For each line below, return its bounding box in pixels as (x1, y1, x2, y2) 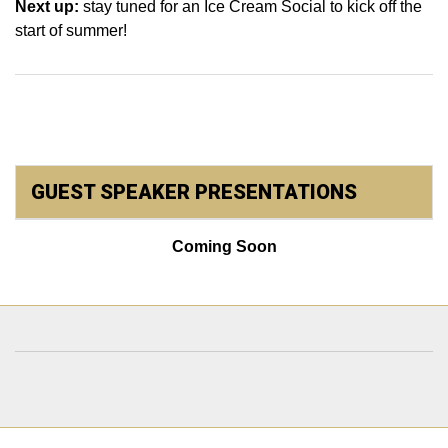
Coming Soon (171, 238, 277, 255)
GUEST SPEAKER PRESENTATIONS (31, 180, 357, 204)
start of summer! (15, 22, 127, 39)
